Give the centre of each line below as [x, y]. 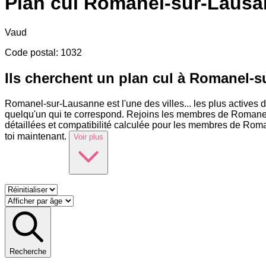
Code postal [30, 52]
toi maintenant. [36, 136]
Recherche [28, 251]
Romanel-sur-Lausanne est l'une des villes [94, 103]
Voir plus [88, 137]
